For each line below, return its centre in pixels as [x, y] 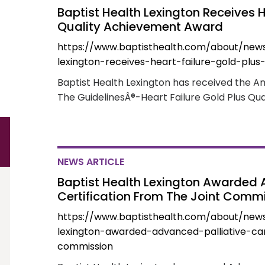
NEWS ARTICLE [91, 162]
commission [85, 246]
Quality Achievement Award [140, 27]
